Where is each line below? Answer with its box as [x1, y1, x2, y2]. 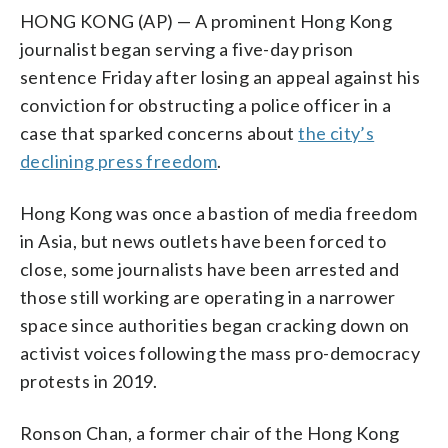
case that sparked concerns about [20, 121, 299, 144]
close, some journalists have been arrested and [20, 257, 400, 280]
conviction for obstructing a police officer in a [20, 93, 392, 116]
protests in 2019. [20, 369, 158, 392]
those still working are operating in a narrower [20, 285, 396, 308]
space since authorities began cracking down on [20, 313, 410, 336]
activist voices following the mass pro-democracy [20, 341, 421, 364]
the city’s [298, 121, 375, 144]
